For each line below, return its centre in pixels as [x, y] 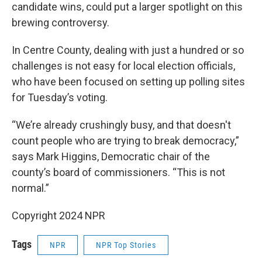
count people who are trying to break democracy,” [125, 141]
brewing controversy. [61, 23]
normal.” [30, 188]
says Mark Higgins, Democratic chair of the [111, 157]
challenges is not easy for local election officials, [123, 66]
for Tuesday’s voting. [60, 98]
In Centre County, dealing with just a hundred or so [128, 50]
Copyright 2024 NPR [58, 216]
